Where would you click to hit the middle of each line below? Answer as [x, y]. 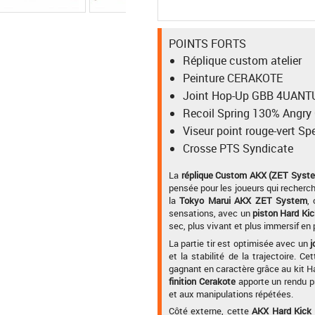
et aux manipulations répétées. [231, 294]
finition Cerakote [202, 281]
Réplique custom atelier [242, 60]
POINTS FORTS [207, 44]
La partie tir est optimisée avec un [240, 243]
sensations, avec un [211, 213]
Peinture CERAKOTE [233, 78]
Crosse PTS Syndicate [238, 148]
